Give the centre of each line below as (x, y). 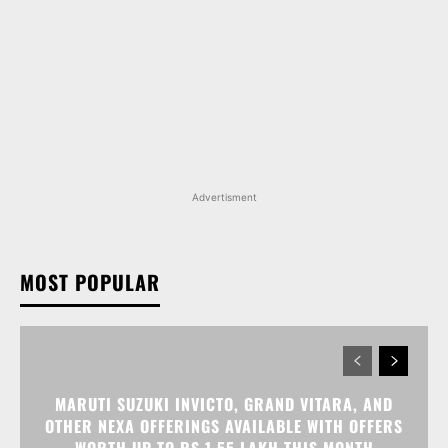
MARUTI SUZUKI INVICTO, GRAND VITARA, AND (224, 404)
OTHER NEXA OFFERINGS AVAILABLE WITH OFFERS (224, 426)
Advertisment (224, 197)
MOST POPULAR (90, 282)
